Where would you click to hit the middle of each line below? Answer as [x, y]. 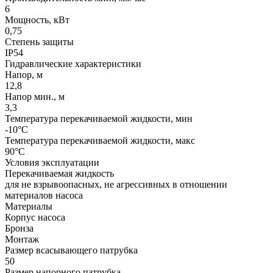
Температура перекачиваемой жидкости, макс [100, 140]
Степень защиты [39, 41]
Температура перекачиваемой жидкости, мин [99, 118]
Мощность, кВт [37, 19]
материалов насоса [44, 195]
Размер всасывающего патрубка [71, 250]
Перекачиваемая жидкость [59, 173]
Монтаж [22, 239]
